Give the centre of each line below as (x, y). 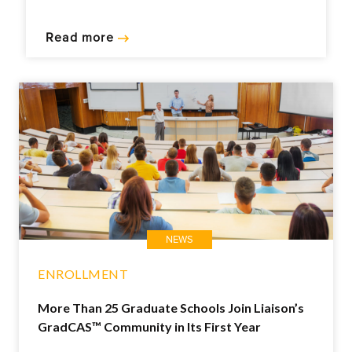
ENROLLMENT (83, 274)
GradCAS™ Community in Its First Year (149, 327)
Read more (82, 38)
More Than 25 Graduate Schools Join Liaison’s (171, 308)
